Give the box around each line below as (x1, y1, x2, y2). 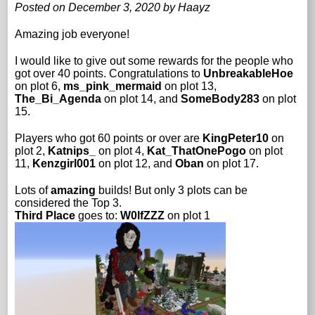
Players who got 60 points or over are (15, 131, 203, 144)
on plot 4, (96, 144, 148, 157)
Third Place (15, 209, 76, 221)
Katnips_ (48, 144, 96, 157)
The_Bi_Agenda (15, 92, 102, 105)
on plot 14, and (101, 92, 181, 105)
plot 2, (15, 144, 49, 157)
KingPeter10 (202, 131, 269, 144)
